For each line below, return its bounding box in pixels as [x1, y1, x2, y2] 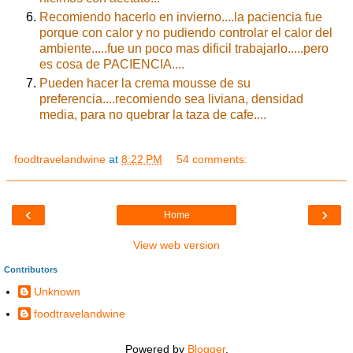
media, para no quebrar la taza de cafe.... [39, 107, 266, 121]
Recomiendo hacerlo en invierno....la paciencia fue [39, 9, 322, 24]
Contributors [4, 264, 58, 274]
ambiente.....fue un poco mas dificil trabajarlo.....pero [39, 41, 329, 55]
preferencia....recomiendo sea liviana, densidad [39, 91, 303, 106]
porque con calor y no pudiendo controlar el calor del [39, 25, 333, 39]
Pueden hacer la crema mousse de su [39, 76, 251, 90]
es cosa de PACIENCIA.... [39, 57, 184, 71]
